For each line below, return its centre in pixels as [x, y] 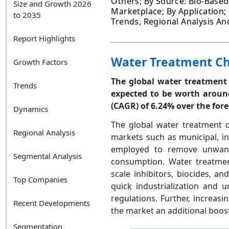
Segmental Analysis [47, 156]
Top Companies [40, 179]
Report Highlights [44, 38]
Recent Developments [51, 203]
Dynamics [30, 109]
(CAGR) [126, 106]
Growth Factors [40, 62]
